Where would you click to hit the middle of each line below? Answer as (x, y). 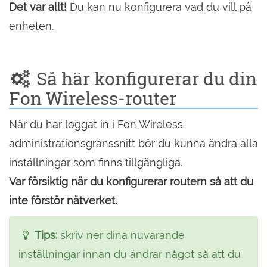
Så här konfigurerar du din (144, 78)
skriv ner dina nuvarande (121, 235)
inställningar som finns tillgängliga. (96, 162)
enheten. (31, 26)
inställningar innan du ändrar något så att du (130, 254)
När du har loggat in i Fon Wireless (96, 124)
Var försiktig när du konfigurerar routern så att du (131, 181)
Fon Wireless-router (93, 98)
